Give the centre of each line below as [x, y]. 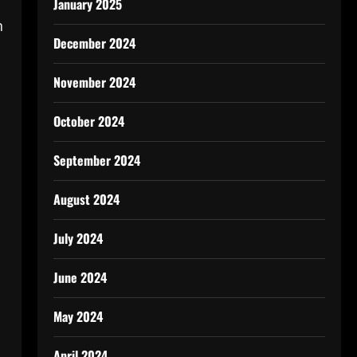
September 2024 [96, 160]
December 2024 [94, 43]
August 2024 [86, 199]
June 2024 [80, 277]
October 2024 [88, 121]
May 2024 [78, 316]
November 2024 [94, 82]
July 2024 [78, 238]
